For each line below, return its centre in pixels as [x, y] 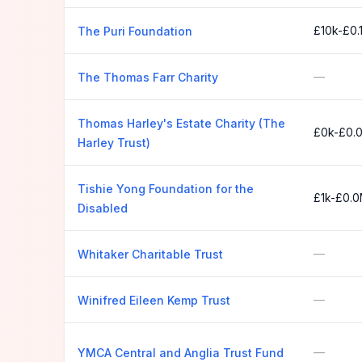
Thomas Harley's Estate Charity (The [181, 123]
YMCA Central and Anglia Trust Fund [181, 353]
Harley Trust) [114, 143]
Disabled [103, 208]
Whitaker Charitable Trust [150, 254]
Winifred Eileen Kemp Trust [154, 300]
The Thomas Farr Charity [148, 77]
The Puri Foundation [135, 31]
